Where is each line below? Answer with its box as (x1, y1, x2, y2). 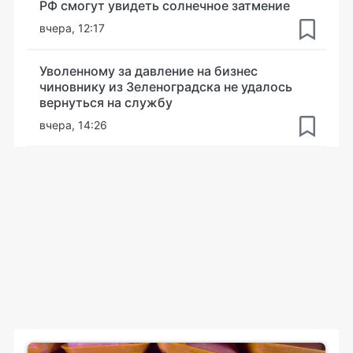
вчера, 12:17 (39, 20, 105, 35)
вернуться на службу (39, 94, 173, 110)
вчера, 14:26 (39, 117, 107, 132)
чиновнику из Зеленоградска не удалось (39, 78, 292, 95)
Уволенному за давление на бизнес (39, 62, 258, 79)
